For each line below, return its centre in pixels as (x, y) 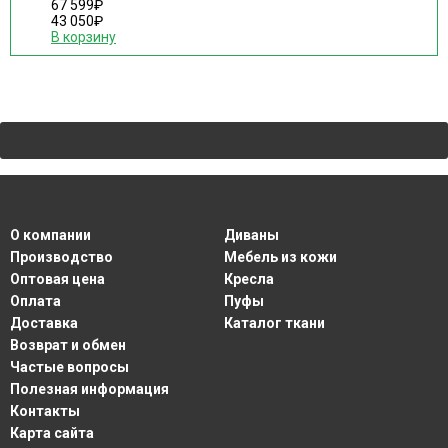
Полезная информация (89, 389)
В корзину (83, 37)
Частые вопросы (69, 367)
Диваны (251, 235)
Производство (61, 257)
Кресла (249, 279)
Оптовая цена (57, 279)
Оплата (35, 301)
